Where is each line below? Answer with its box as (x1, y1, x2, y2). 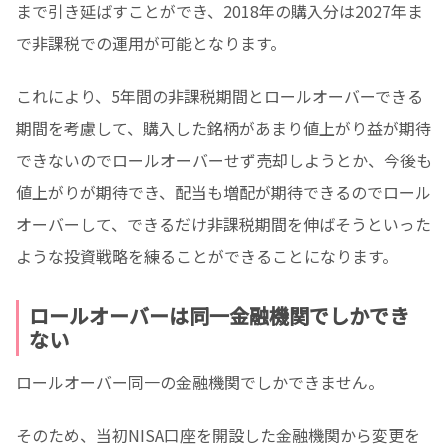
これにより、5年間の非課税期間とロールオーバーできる (16, 84, 423, 109)
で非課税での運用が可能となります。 (16, 31, 286, 56)
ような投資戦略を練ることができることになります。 (16, 244, 398, 269)
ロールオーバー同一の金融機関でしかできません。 (16, 370, 384, 395)
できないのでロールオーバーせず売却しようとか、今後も (16, 148, 432, 173)
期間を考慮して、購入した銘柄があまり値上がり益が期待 (16, 116, 431, 141)
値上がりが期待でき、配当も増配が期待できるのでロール (16, 180, 431, 205)
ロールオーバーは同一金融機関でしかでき (29, 301, 409, 331)
